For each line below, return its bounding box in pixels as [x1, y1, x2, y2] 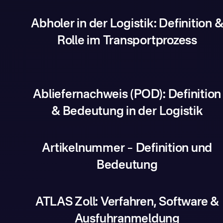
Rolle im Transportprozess [57, 35, 197, 47]
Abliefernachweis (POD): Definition [33, 89, 222, 101]
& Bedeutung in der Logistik [51, 106, 203, 118]
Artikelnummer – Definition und [42, 143, 213, 155]
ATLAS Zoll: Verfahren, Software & [35, 197, 219, 209]
